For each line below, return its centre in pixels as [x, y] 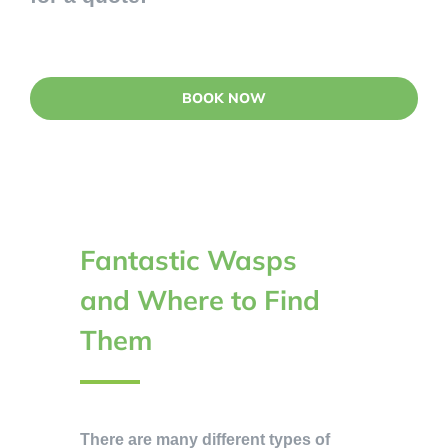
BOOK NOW [224, 98]
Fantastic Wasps [188, 260]
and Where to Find [200, 300]
